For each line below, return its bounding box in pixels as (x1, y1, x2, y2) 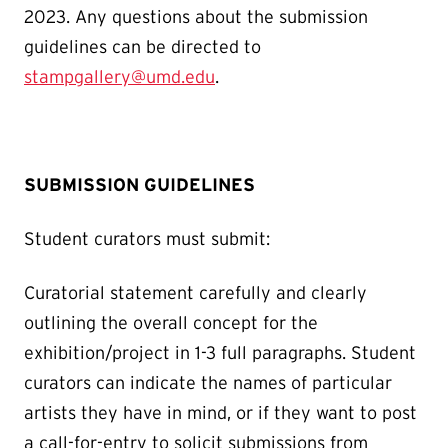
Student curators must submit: (24, 228, 270, 249)
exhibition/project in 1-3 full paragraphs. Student (24, 342, 416, 363)
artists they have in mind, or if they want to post (24, 402, 417, 423)
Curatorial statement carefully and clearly (24, 282, 367, 303)
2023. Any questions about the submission (24, 6, 368, 27)
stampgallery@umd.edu (24, 66, 215, 87)
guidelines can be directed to (24, 36, 261, 57)
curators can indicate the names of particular (24, 372, 392, 393)
